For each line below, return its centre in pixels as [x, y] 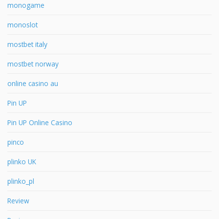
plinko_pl [21, 181]
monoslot [22, 24]
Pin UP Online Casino [40, 122]
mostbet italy [27, 44]
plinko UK [22, 161]
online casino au [33, 83]
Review [18, 200]
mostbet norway [33, 64]
